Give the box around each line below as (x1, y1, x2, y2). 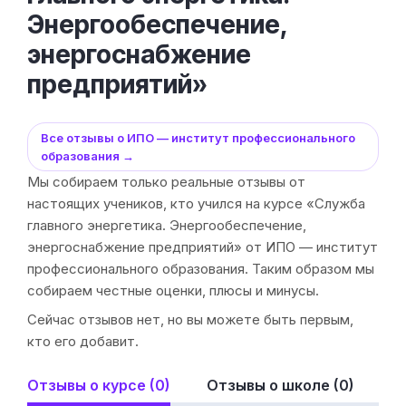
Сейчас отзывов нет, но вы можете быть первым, (27, 311, 353, 329)
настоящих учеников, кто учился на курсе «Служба (27, 195, 365, 213)
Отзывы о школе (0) (207, 376, 354, 395)
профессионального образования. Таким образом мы (27, 260, 374, 278)
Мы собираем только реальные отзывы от (27, 173, 305, 191)
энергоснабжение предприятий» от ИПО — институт (27, 238, 378, 256)
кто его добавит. (27, 333, 139, 351)
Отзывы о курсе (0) (27, 376, 170, 395)
